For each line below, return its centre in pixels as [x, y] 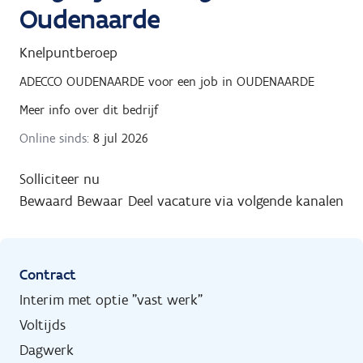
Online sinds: [54, 138]
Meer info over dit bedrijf [89, 109]
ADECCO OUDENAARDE [82, 81]
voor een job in [190, 81]
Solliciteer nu [60, 179]
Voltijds [43, 325]
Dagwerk [47, 350]
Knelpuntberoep [68, 52]
